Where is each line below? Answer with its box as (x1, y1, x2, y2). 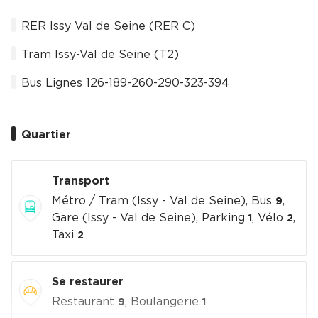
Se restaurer (51, 276, 124, 288)
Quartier (21, 129, 71, 141)
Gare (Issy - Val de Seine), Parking (51, 212, 248, 224)
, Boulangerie (124, 296, 202, 308)
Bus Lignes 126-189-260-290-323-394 (21, 77, 229, 89)
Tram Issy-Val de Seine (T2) (21, 49, 179, 61)
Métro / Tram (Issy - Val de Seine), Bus (51, 195, 275, 207)
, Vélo (251, 212, 287, 224)
